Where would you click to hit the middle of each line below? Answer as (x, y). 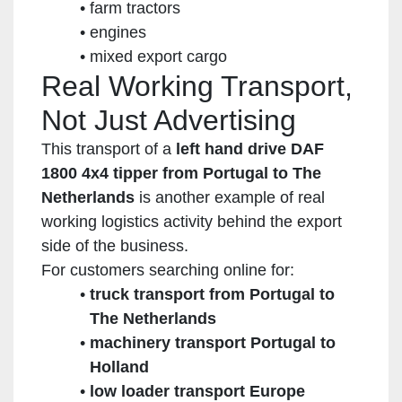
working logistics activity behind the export (192, 221)
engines (118, 32)
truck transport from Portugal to (212, 294)
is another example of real (230, 197)
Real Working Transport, (197, 86)
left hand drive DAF (250, 149)
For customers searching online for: (168, 270)
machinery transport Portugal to (212, 342)
